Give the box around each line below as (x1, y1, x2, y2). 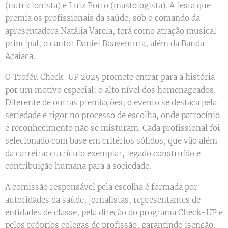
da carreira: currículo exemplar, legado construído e (5, 149, 201, 159)
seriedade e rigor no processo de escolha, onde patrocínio (5, 110, 220, 121)
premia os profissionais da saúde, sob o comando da (5, 13, 200, 23)
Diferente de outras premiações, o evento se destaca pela (5, 98, 217, 108)
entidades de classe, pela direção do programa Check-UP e (5, 208, 223, 218)
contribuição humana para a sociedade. (5, 161, 151, 172)
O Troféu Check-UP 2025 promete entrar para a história (5, 72, 215, 82)
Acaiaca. (5, 51, 35, 62)
